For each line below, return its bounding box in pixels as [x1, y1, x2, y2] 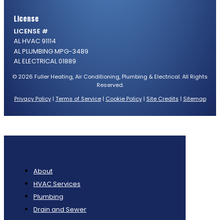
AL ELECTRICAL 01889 [14, 56, 76, 66]
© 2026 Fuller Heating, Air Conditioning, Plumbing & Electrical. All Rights [12, 72, 208, 81]
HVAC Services [33, 179, 81, 189]
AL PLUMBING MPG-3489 [14, 46, 88, 56]
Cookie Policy [105, 94, 142, 103]
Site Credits [146, 94, 179, 103]
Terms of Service [55, 94, 101, 103]
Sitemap [183, 94, 206, 103]
